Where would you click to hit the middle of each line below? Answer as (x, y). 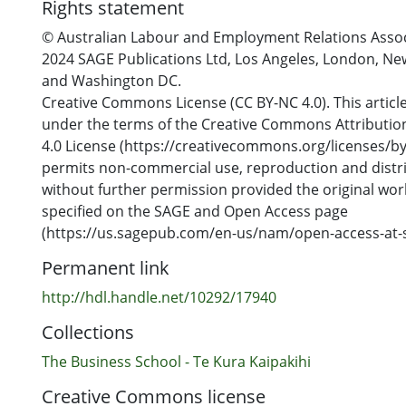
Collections (88, 332)
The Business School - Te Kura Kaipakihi (176, 362)
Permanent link (106, 268)
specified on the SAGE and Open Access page (195, 211)
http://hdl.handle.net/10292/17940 (159, 297)
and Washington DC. (111, 81)
